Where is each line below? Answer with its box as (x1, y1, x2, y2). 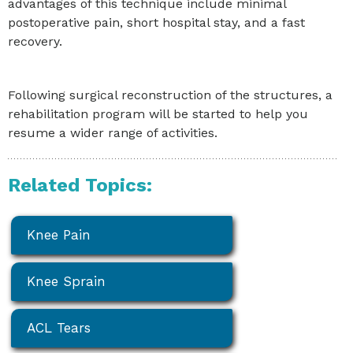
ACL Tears (27, 319, 91, 336)
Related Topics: (8, 173, 152, 196)
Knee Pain (27, 226, 91, 243)
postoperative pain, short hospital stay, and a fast (8, 14, 305, 30)
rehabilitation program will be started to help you (8, 106, 308, 121)
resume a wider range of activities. (8, 124, 217, 140)
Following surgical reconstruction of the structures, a (8, 87, 333, 102)
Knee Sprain (27, 273, 106, 289)
